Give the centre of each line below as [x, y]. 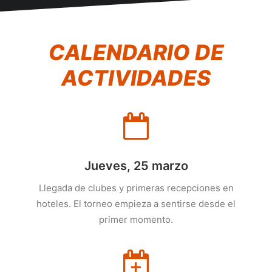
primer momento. [136, 219]
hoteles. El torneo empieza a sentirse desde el [136, 204]
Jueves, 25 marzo [136, 166]
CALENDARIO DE [136, 52]
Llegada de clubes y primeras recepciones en [136, 188]
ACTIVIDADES [136, 78]
